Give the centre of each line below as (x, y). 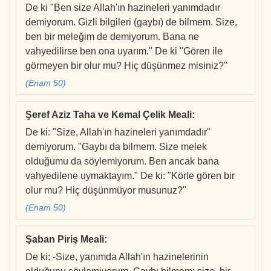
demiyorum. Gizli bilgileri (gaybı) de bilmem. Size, (131, 22)
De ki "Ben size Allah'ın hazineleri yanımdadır (123, 8)
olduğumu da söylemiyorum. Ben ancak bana (122, 162)
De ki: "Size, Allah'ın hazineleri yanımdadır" (118, 132)
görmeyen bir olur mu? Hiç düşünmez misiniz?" (126, 66)
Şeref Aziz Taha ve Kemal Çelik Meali (109, 115)
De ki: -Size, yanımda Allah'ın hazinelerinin (117, 257)
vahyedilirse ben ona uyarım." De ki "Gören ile (124, 51)
